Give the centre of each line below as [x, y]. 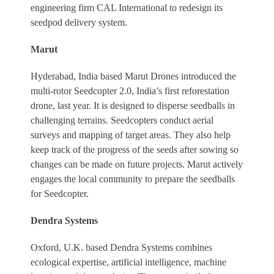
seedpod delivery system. [79, 23]
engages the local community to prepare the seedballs [133, 179]
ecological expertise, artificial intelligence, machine [128, 262]
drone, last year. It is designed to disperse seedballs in [133, 106]
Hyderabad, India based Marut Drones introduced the [133, 76]
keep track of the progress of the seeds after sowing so [135, 150]
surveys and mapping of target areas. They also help [131, 135]
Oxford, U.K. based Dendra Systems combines [121, 248]
